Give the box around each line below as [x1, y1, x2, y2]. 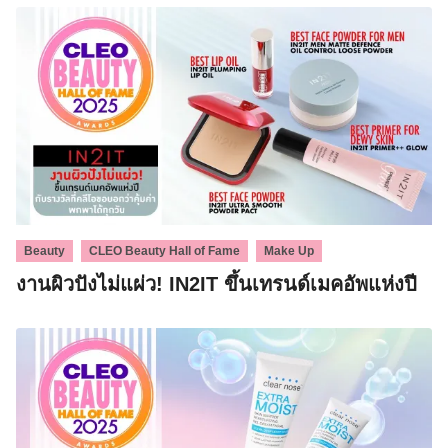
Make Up [264, 244, 314, 258]
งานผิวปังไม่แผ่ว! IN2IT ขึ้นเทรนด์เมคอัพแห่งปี [16, 273, 417, 295]
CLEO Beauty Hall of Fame [89, 244, 240, 258]
